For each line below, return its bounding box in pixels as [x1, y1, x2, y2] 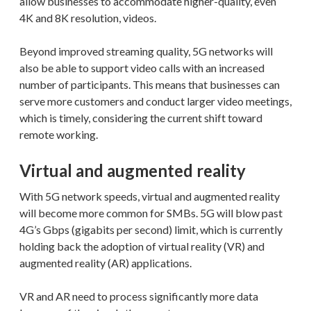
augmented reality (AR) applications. [19, 255, 192, 269]
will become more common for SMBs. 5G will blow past [19, 205, 283, 219]
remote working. [19, 127, 98, 141]
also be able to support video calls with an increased [19, 60, 264, 74]
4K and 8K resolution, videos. [19, 10, 156, 24]
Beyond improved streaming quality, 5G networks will [19, 44, 273, 58]
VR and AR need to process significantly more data [19, 289, 258, 303]
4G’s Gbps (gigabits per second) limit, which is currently [19, 222, 283, 236]
